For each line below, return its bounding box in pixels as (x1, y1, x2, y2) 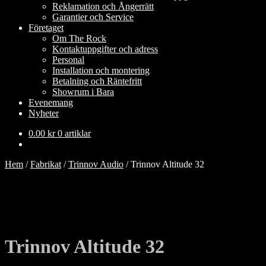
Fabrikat (30, 159, 61, 169)
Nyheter (28, 108, 59, 118)
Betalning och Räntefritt (52, 76, 142, 86)
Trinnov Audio (68, 159, 123, 169)
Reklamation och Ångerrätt (52, 1, 154, 11)
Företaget (28, 23, 64, 33)
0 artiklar (58, 128, 91, 138)
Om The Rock (52, 33, 106, 43)
